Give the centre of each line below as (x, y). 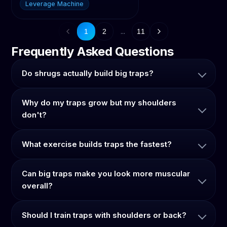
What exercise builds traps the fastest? (97, 144)
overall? (37, 185)
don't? (34, 115)
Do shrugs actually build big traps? (88, 73)
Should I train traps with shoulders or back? (104, 215)
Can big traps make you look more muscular (106, 173)
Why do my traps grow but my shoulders (99, 102)
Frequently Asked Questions (93, 51)
